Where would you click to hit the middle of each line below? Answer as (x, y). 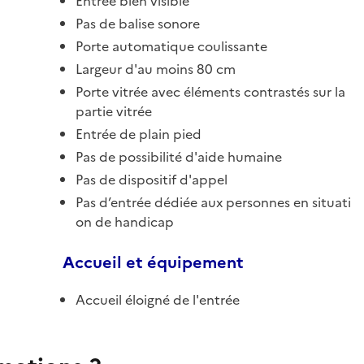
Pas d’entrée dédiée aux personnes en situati (213, 202)
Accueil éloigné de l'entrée (158, 299)
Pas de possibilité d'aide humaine (179, 156)
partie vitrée (114, 111)
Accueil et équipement (153, 262)
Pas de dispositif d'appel (152, 179)
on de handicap (125, 221)
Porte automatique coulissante (171, 46)
